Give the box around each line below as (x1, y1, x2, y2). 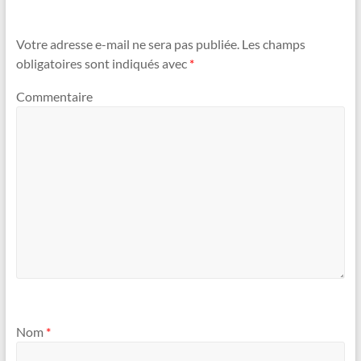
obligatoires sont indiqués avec (15, 55, 189, 71)
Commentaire (15, 89, 93, 105)
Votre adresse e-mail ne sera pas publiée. (15, 35, 239, 52)
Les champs (239, 35, 305, 52)
